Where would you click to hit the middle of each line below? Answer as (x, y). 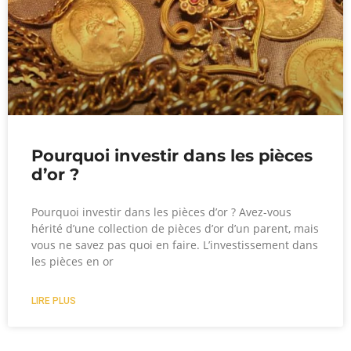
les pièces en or (72, 261)
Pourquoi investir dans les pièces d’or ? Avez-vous (161, 212)
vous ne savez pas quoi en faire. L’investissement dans (175, 244)
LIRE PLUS (54, 300)
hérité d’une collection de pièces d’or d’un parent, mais (175, 228)
